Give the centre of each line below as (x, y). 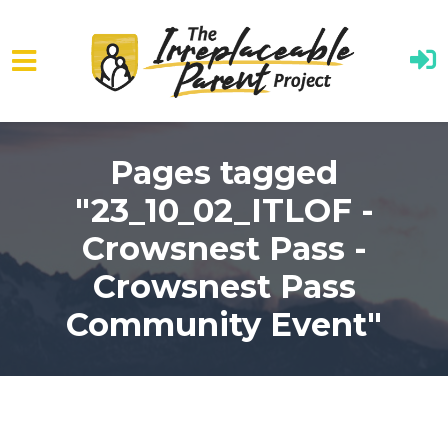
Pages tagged (224, 172)
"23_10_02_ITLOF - (224, 210)
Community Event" (224, 324)
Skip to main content (94, 150)
